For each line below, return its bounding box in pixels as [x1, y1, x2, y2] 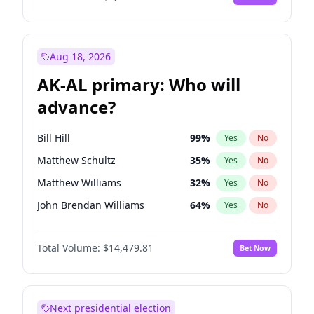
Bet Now [239, 243, 271, 253]
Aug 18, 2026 [50, 50, 111, 63]
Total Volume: [37, 241, 100, 254]
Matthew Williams [37, 176, 121, 189]
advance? [37, 95, 116, 118]
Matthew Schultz [37, 153, 116, 167]
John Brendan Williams [37, 198, 144, 212]
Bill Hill [37, 131, 70, 144]
